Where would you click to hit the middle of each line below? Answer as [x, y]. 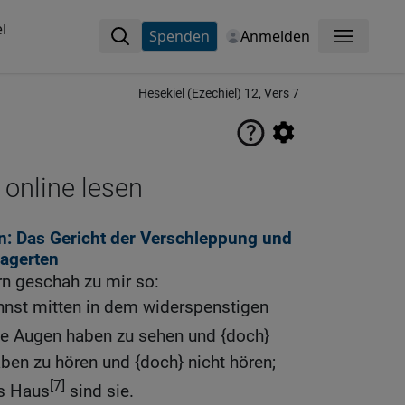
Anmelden [275, 36]
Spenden [179, 36]
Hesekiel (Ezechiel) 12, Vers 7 [219, 94]
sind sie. [99, 391]
